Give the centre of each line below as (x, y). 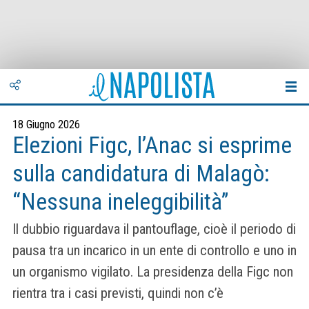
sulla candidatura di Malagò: (141, 173)
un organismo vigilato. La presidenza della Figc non (153, 272)
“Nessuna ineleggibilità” (120, 202)
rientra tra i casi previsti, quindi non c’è (118, 293)
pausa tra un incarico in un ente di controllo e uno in (154, 251)
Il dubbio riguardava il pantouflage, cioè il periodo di (154, 229)
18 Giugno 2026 (46, 124)
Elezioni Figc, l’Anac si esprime (152, 145)
